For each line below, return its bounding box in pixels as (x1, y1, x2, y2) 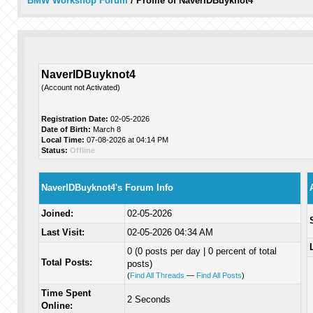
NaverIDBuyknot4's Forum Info (41, 182, 174, 193)
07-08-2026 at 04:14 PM (85, 136, 169, 144)
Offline (70, 146, 96, 154)
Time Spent (41, 288, 92, 298)
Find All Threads (130, 271, 185, 279)
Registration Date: (41, 115, 109, 123)
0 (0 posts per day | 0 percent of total (127, 246, 277, 256)
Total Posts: (41, 257, 93, 268)
